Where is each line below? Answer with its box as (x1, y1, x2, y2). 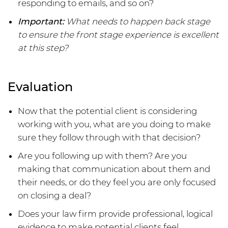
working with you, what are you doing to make (18, 119, 211, 130)
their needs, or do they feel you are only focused (18, 177, 216, 188)
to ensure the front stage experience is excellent (18, 30, 219, 40)
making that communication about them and (18, 164, 210, 175)
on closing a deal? (18, 190, 91, 201)
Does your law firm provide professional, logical (18, 209, 213, 219)
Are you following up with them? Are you (18, 151, 187, 161)
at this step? (18, 43, 68, 53)
